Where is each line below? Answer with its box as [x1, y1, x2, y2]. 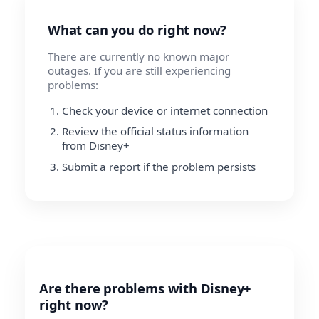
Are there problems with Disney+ [39, 278, 252, 297]
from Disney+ [62, 138, 130, 153]
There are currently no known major [48, 48, 229, 63]
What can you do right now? [48, 20, 227, 38]
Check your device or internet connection [62, 103, 268, 117]
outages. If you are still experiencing [48, 63, 231, 78]
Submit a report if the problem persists [62, 159, 256, 174]
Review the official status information [62, 124, 249, 139]
